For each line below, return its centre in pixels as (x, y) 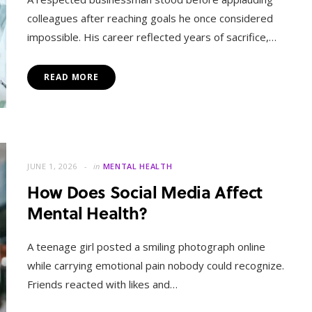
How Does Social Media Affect (145, 192)
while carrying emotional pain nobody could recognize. (156, 266)
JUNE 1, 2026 (52, 166)
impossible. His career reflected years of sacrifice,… (152, 37)
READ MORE (72, 77)
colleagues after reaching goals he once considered (150, 18)
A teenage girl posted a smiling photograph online (146, 247)
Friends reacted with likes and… (102, 284)
